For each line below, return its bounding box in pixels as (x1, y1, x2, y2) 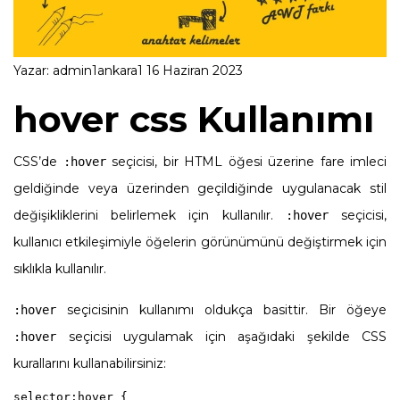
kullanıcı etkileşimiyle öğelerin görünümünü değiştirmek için (13, 233, 387, 250)
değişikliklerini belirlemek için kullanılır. (13, 206, 286, 223)
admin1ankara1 (53, 62, 143, 79)
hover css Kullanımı (13, 96, 374, 141)
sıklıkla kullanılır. (13, 260, 106, 277)
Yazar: (13, 62, 53, 79)
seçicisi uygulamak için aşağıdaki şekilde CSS (56, 328, 387, 345)
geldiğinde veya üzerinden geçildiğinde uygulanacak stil (13, 179, 387, 196)
